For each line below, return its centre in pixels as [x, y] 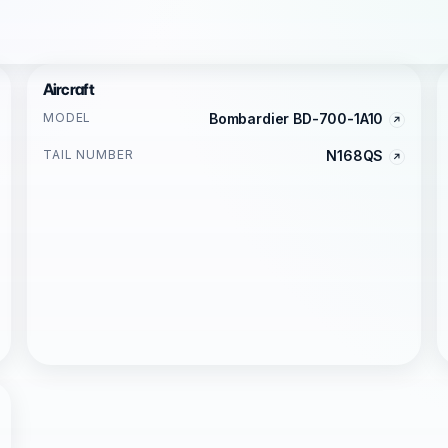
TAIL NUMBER [88, 154]
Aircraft [68, 89]
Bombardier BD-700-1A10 [296, 118]
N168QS [355, 155]
